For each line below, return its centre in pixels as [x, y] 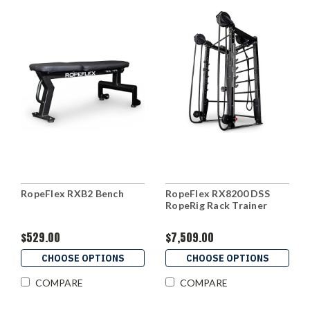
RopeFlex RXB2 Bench [72, 193]
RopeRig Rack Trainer [216, 205]
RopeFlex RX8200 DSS [218, 193]
